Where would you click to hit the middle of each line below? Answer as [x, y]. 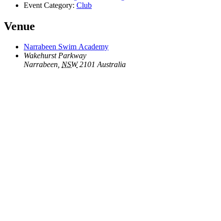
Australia [111, 65]
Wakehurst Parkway [55, 56]
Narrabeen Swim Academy [66, 47]
